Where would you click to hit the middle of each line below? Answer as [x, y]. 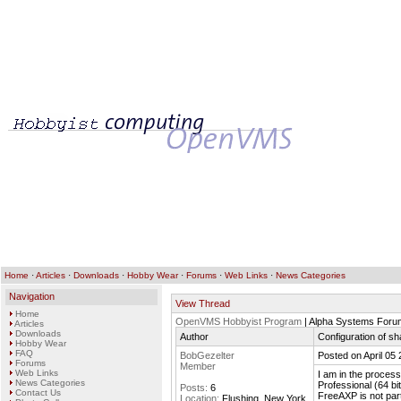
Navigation [32, 296]
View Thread [203, 303]
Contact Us [38, 392]
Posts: [194, 388]
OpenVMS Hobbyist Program [239, 321]
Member [198, 366]
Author [194, 337]
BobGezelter [207, 355]
